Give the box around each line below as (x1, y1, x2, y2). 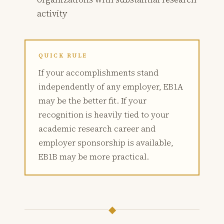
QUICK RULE (38, 52, 87, 60)
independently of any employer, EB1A (38, 81, 183, 92)
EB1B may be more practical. (38, 151, 149, 162)
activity (37, 7, 67, 19)
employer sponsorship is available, (38, 137, 173, 148)
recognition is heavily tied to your (38, 109, 169, 120)
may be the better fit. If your (38, 95, 146, 106)
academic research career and (38, 123, 155, 134)
